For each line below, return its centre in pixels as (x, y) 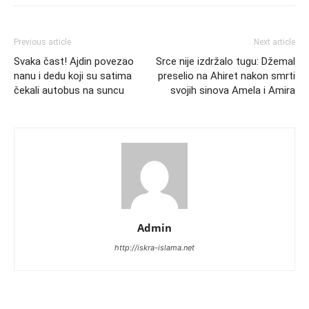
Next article (275, 42)
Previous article (42, 42)
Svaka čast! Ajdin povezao (74, 61)
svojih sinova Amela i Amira (233, 90)
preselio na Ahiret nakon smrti (227, 76)
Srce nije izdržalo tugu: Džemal (226, 61)
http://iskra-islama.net (154, 248)
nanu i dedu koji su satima (73, 76)
